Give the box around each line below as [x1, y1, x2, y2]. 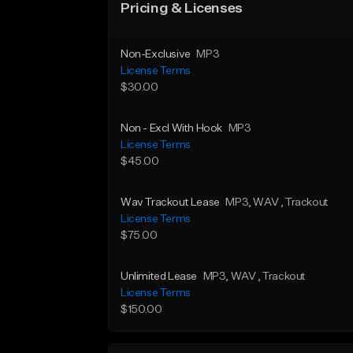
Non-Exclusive [121, 49, 191, 60]
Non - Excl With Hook [121, 123, 222, 134]
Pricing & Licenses [121, 2, 243, 16]
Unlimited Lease [121, 271, 197, 282]
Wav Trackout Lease [121, 197, 220, 208]
